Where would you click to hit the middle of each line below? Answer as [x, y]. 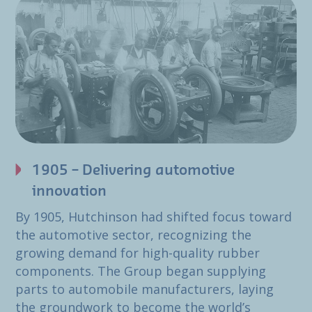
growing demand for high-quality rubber [138, 252]
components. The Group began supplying [141, 271]
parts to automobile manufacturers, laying [145, 289]
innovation [69, 191]
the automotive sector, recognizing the [133, 234]
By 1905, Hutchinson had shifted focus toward [154, 216]
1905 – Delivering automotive [133, 170]
